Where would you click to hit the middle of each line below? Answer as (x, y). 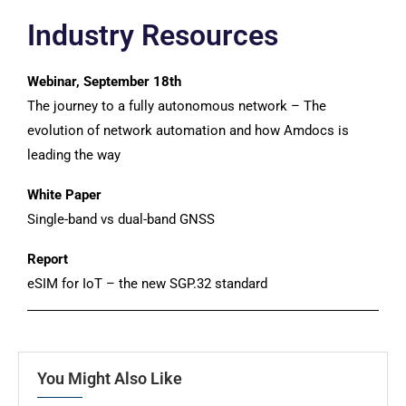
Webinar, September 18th (104, 82)
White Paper (64, 195)
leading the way (74, 155)
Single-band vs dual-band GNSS (121, 219)
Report (48, 259)
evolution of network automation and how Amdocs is (188, 130)
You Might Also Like (110, 378)
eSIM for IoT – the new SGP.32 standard (147, 284)
